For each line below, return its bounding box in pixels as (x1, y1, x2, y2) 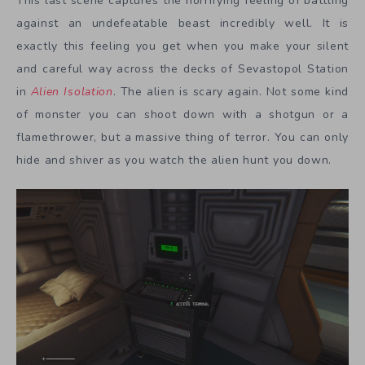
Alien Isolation (30, 84, 113, 100)
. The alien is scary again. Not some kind (112, 84, 349, 100)
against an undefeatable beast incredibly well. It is (16, 15, 349, 32)
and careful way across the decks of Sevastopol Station (16, 61, 349, 77)
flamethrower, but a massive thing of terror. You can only (16, 130, 349, 146)
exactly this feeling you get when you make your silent (16, 38, 349, 55)
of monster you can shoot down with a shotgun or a (16, 107, 349, 123)
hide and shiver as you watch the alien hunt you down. (16, 152, 332, 169)
